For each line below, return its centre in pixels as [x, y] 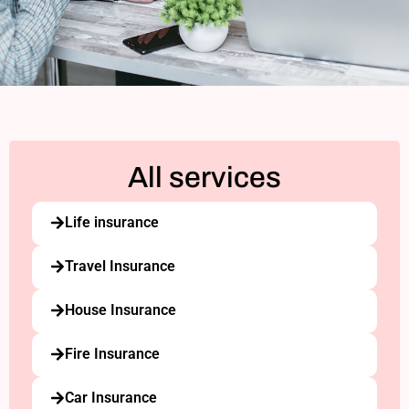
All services [204, 178]
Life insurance [112, 222]
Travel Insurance [120, 266]
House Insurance [121, 310]
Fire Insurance [112, 354]
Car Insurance [111, 398]
